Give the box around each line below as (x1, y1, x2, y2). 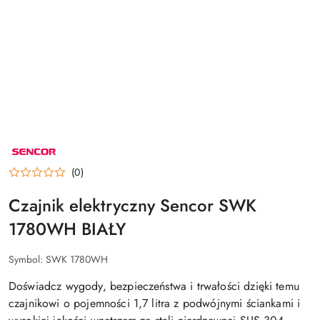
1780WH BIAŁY (9, 216, 126, 241)
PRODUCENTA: (8, 148, 75, 162)
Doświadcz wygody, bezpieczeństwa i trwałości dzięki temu (9, 278, 299, 294)
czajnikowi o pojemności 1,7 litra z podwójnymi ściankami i (9, 295, 301, 311)
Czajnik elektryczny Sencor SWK (9, 193, 256, 218)
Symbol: (9, 252, 46, 266)
